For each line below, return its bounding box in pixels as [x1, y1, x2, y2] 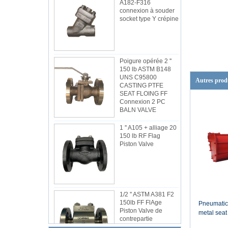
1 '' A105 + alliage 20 [119, 124, 177, 131]
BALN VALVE [119, 106, 156, 113]
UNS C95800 [119, 74, 157, 81]
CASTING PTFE [119, 82, 163, 89]
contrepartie [119, 215, 153, 222]
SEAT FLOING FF [119, 90, 167, 97]
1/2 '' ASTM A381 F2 [119, 191, 174, 198]
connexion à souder [119, 7, 175, 14]
